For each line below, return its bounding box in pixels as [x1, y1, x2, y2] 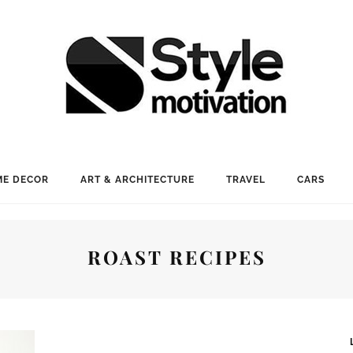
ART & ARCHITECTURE [80, 174, 195, 185]
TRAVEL [225, 174, 266, 185]
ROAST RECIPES [87, 244, 266, 269]
